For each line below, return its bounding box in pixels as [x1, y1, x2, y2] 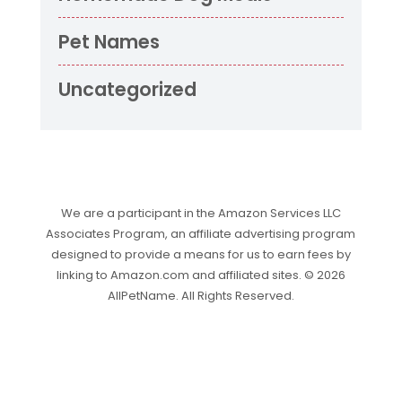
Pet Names [57, 28, 160, 55]
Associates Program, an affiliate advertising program [46, 225, 356, 243]
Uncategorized [57, 75, 197, 102]
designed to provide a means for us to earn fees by [50, 246, 351, 264]
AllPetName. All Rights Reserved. [107, 287, 294, 305]
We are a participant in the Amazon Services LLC [60, 205, 341, 223]
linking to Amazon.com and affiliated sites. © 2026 [56, 267, 345, 284]
